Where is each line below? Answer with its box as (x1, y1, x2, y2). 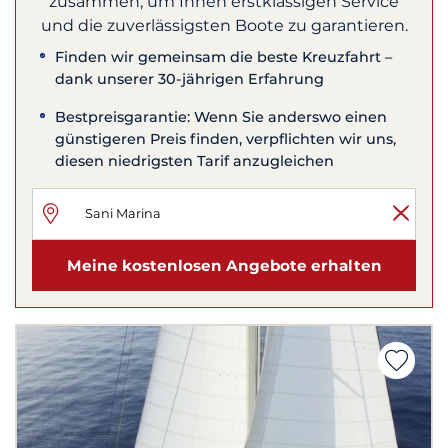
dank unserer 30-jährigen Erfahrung (55, 70, 325, 89)
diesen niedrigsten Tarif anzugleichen (55, 152, 335, 171)
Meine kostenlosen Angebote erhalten (66, 255, 382, 275)
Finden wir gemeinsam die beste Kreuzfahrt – (55, 48, 393, 67)
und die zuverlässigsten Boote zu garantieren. (40, 16, 408, 36)
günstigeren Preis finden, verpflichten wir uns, (55, 130, 397, 149)
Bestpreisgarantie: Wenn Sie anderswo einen (55, 108, 388, 127)
